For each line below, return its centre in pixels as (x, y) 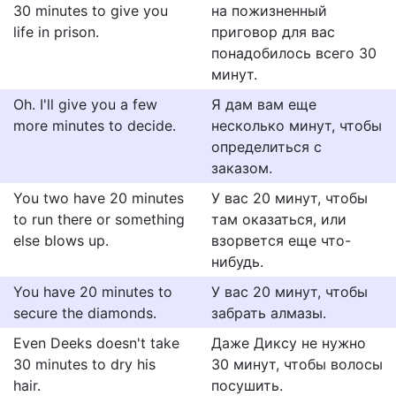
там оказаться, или (279, 219)
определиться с (267, 147)
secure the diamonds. (85, 313)
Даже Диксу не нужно (289, 343)
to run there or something (99, 219)
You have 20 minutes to (93, 292)
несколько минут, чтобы (297, 126)
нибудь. (237, 262)
